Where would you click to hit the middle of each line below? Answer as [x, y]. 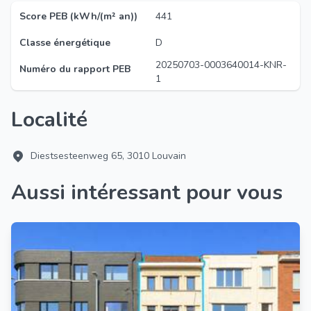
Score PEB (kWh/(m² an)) [78, 16]
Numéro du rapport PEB [75, 69]
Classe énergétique [65, 43]
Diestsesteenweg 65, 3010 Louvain [108, 156]
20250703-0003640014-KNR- [221, 65]
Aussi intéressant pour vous [154, 193]
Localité [55, 120]
